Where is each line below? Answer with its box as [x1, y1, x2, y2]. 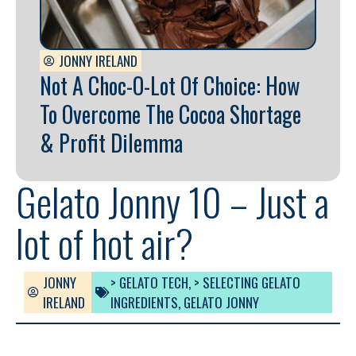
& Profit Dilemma [40, 126, 183, 160]
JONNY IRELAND [59, 51, 137, 72]
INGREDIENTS [110, 292, 178, 313]
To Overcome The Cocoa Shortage [40, 98, 301, 131]
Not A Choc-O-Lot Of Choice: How [40, 69, 300, 103]
